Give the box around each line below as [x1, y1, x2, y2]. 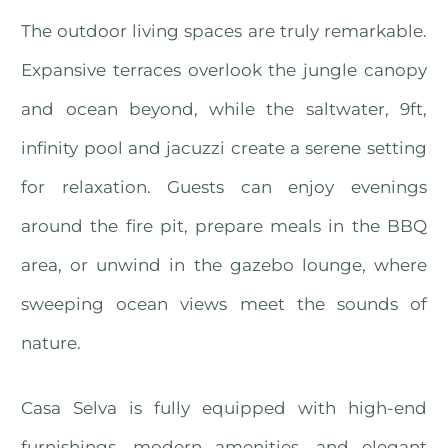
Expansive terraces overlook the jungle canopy [21, 60, 427, 81]
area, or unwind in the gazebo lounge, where [21, 255, 427, 276]
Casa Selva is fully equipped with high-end [21, 397, 427, 418]
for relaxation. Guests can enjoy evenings [21, 177, 427, 198]
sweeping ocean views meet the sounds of [21, 294, 427, 315]
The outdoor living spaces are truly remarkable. [21, 21, 427, 42]
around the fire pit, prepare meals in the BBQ [21, 216, 427, 237]
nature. [21, 333, 82, 354]
